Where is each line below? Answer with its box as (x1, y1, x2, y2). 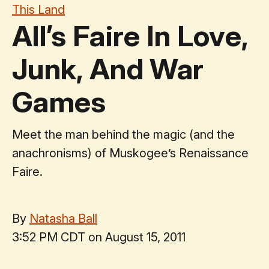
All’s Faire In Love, (12, 17, 249, 53)
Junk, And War (12, 50, 204, 86)
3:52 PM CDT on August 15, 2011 (12, 229, 186, 244)
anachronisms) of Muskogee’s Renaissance (12, 145, 249, 160)
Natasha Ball (29, 211, 97, 226)
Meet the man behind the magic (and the (12, 127, 235, 142)
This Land (12, 2, 65, 17)
